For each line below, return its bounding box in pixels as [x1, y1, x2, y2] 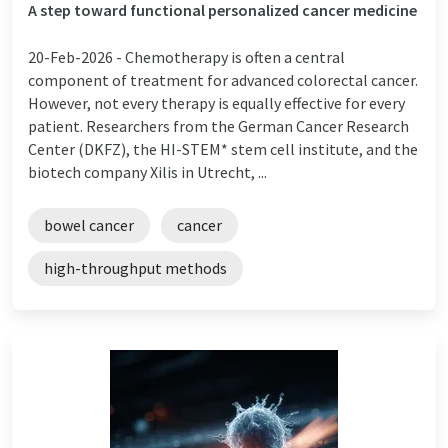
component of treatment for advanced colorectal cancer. [28, 69, 418, 90]
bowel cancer [44, 214, 134, 235]
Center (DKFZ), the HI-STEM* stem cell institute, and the [28, 138, 418, 159]
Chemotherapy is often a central [125, 46, 345, 67]
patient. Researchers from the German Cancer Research [28, 115, 409, 136]
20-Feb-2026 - [28, 46, 125, 67]
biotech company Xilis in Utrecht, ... [28, 161, 267, 182]
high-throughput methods [44, 257, 227, 278]
